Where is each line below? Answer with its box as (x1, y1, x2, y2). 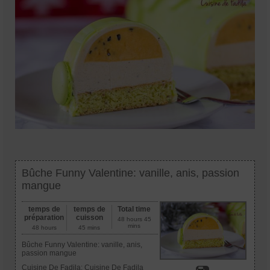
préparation (24, 213, 64, 222)
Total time (118, 204, 151, 213)
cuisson (75, 213, 103, 222)
